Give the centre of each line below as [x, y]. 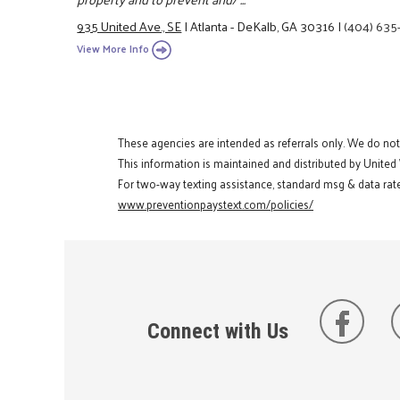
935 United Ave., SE [129, 26]
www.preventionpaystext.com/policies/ [216, 204]
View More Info [113, 48]
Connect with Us [221, 331]
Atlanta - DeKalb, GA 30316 [263, 26]
